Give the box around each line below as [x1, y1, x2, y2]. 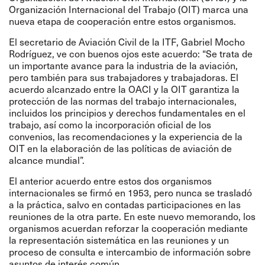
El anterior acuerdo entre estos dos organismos [9, 174, 212, 187]
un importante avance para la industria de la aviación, [9, 59, 238, 72]
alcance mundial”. [9, 154, 85, 166]
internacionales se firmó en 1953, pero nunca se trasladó [9, 186, 252, 199]
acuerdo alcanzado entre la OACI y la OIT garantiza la [9, 83, 240, 95]
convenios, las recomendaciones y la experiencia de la [9, 130, 243, 143]
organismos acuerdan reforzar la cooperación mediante [9, 222, 248, 234]
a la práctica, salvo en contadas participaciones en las [9, 198, 241, 211]
